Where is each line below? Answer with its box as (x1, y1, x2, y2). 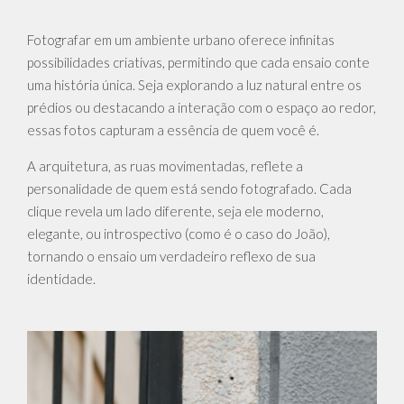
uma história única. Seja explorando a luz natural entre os (27, 77, 362, 94)
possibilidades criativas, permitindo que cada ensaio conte (27, 54, 370, 71)
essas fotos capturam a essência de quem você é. (27, 122, 319, 139)
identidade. (27, 271, 96, 288)
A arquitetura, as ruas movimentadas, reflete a (27, 158, 303, 175)
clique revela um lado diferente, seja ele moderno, (27, 203, 324, 220)
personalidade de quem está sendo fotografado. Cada (27, 180, 352, 197)
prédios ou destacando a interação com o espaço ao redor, (27, 99, 376, 116)
